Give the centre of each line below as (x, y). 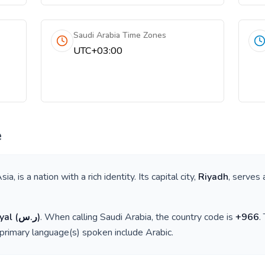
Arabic (159, 232)
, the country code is (193, 217)
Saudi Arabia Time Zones (120, 35)
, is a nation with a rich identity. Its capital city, (106, 177)
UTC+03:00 (98, 51)
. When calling (70, 217)
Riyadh (213, 177)
